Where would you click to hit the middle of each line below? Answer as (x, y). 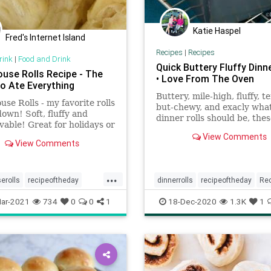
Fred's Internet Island (45, 38)
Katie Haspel (217, 31)
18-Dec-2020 (191, 201)
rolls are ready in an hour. (210, 129)
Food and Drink (44, 59)
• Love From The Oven (205, 78)
